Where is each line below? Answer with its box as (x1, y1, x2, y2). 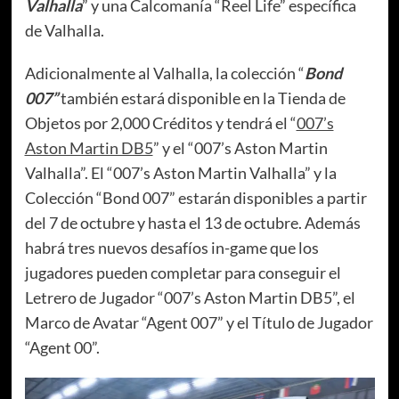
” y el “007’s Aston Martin (152, 137, 328, 158)
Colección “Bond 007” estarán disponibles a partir (24, 187, 367, 208)
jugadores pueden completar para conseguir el (24, 262, 341, 282)
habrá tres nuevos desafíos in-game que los (24, 237, 319, 257)
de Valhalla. (24, 20, 107, 40)
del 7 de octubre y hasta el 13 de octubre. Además (24, 212, 361, 232)
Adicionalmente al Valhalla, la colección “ (24, 62, 305, 83)
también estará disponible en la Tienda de (57, 87, 346, 108)
